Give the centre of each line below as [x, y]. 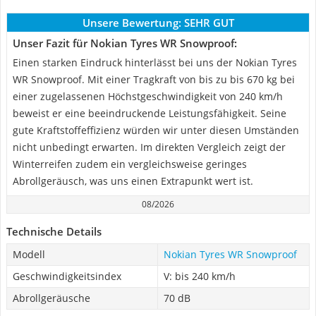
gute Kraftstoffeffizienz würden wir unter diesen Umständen [156, 130]
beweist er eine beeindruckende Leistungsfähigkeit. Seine [150, 113]
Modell [29, 254]
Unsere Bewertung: [132, 23]
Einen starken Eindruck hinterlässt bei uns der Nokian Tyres [155, 62]
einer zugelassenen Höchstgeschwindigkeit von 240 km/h [148, 96]
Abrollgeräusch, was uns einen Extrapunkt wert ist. [133, 181]
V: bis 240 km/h [200, 276]
